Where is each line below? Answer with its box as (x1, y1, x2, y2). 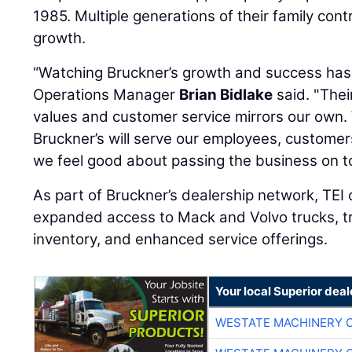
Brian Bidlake (179, 85, 273, 104)
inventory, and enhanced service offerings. (33, 229, 328, 248)
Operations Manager (33, 85, 180, 104)
